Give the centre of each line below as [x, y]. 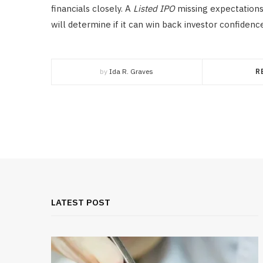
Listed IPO [154, 9]
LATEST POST [81, 203]
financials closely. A [92, 9]
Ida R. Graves [131, 72]
